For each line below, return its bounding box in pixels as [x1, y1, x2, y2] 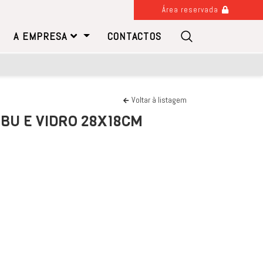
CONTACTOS [107, 29, 161, 43]
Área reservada [162, 5, 221, 15]
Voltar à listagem [131, 95, 187, 105]
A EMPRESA [14, 29, 70, 43]
